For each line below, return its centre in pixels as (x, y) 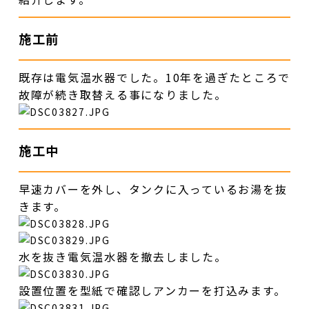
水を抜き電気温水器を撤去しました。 (122, 256)
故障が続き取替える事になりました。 (122, 94)
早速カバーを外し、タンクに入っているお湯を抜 (153, 189)
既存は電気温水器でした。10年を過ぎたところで (154, 77)
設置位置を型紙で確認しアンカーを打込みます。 (152, 290)
